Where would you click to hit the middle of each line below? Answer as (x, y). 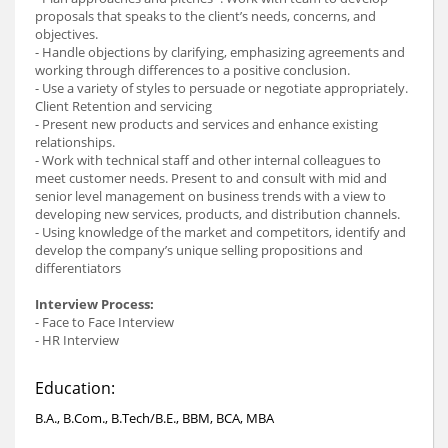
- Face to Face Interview (104, 322)
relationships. (75, 142)
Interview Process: (94, 304)
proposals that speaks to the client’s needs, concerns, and (205, 16)
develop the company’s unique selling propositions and (199, 250)
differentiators (78, 268)
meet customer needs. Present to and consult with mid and (211, 178)
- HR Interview (83, 340)
